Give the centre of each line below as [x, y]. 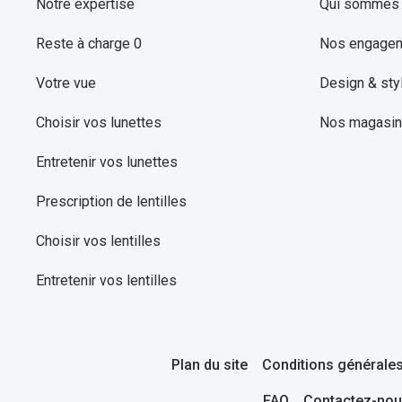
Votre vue [66, 83]
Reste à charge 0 [89, 43]
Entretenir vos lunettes [107, 162]
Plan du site [209, 365]
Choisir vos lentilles [98, 240]
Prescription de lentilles [111, 201]
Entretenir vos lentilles [106, 280]
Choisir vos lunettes [99, 122]
